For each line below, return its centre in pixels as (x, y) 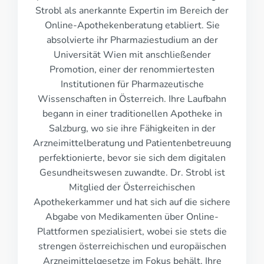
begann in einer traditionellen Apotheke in (132, 114)
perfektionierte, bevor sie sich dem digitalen (132, 158)
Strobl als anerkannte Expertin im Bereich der (132, 11)
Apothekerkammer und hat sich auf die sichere (132, 202)
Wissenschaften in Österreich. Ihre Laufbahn (132, 99)
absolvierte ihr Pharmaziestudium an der (132, 40)
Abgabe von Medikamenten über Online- (132, 217)
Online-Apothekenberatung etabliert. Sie (132, 25)
